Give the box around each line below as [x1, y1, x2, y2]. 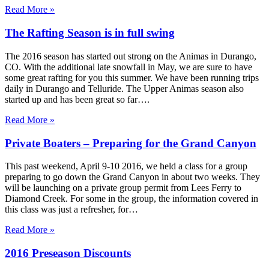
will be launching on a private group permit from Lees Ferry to [5, 183, 241, 193]
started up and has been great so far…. [5, 94, 150, 104]
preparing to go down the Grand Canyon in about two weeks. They [5, 172, 260, 183]
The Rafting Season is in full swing [5, 26, 175, 40]
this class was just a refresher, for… [5, 204, 138, 215]
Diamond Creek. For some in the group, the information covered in [5, 193, 258, 204]
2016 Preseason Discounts [5, 247, 131, 260]
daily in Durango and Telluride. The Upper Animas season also [5, 83, 244, 94]
